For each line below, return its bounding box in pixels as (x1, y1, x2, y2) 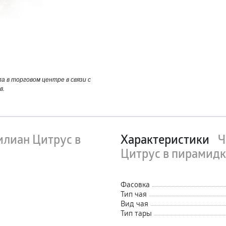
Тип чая (121, 188, 147, 199)
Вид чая (121, 198, 148, 208)
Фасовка (121, 179, 150, 189)
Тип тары (121, 207, 152, 218)
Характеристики (121, 131, 212, 147)
